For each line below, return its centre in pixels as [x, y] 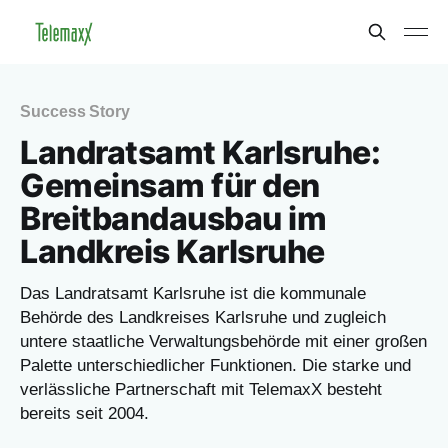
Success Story [75, 111]
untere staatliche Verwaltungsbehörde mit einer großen [223, 341]
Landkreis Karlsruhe [172, 251]
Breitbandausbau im [173, 218]
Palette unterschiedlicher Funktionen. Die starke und [215, 365]
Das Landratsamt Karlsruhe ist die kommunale [193, 293]
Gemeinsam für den [170, 185]
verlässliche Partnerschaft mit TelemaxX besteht [201, 389]
